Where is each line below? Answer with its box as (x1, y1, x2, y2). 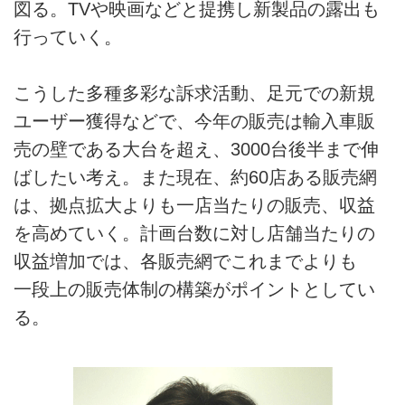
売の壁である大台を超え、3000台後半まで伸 (14, 139, 379, 160)
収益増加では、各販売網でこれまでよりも (14, 251, 375, 272)
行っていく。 (14, 26, 122, 47)
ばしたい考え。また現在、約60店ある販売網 (14, 167, 377, 188)
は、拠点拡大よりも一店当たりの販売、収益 (14, 195, 375, 216)
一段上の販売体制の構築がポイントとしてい (14, 279, 375, 300)
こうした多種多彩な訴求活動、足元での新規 (14, 83, 375, 104)
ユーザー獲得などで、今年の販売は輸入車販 (14, 111, 375, 132)
